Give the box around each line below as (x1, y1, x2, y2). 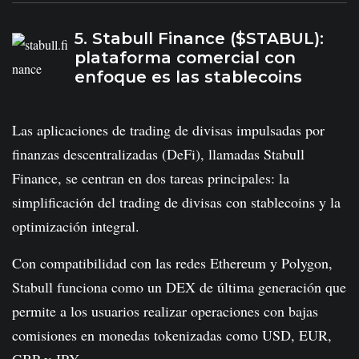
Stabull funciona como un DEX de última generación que (12, 277, 346, 297)
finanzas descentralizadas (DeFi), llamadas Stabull (12, 144, 305, 164)
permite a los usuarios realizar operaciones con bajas (12, 301, 318, 321)
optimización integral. (12, 216, 139, 236)
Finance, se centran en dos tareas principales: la (12, 168, 289, 188)
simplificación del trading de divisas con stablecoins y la (12, 192, 341, 212)
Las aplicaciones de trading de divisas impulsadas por (12, 120, 325, 140)
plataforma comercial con (75, 47, 296, 67)
